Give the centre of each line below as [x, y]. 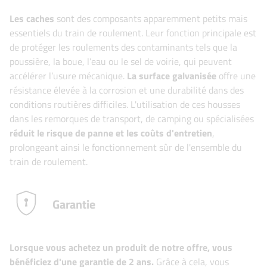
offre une [236, 76]
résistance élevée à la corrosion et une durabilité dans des [127, 90]
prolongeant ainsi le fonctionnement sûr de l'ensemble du [126, 147]
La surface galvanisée [172, 76]
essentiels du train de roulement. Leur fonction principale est [133, 33]
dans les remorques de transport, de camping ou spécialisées [132, 119]
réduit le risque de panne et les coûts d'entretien [111, 133]
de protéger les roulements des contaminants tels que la [123, 47]
